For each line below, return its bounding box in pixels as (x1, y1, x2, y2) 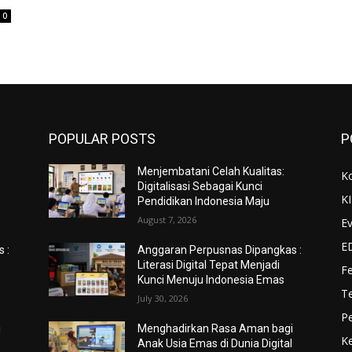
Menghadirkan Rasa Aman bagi (137, 322, 294, 335)
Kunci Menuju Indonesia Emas (137, 273, 285, 287)
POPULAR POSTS (49, 130, 156, 148)
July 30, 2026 (137, 292, 189, 305)
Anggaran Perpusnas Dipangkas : (137, 244, 302, 257)
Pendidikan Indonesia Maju (137, 195, 270, 208)
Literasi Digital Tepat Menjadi (137, 258, 280, 272)
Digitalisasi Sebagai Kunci (137, 180, 263, 193)
